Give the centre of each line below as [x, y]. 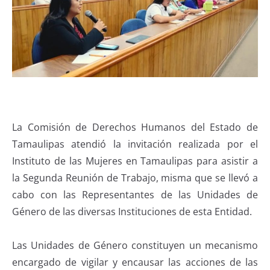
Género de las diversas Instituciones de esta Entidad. [132, 211]
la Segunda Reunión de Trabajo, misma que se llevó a [135, 177]
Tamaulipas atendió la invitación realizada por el [135, 144]
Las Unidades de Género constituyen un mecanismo [135, 245]
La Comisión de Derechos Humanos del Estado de [135, 127]
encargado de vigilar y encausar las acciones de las [135, 262]
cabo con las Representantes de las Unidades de [135, 194]
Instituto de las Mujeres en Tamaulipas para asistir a [135, 161]
